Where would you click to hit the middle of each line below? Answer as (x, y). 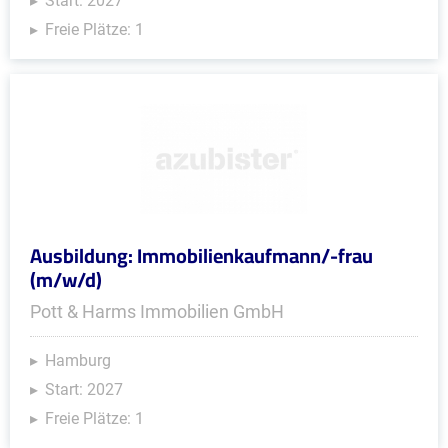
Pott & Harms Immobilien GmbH (157, 311)
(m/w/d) (66, 279)
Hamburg (78, 360)
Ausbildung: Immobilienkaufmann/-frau (201, 255)
